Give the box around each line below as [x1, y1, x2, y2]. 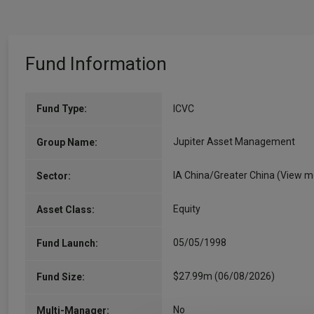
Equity [173, 203, 200, 214]
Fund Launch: [36, 238, 98, 249]
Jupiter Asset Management [173, 136, 295, 147]
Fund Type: [36, 103, 87, 114]
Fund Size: [36, 271, 85, 282]
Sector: [36, 170, 71, 182]
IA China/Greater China [173, 170, 277, 181]
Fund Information [25, 53, 167, 74]
